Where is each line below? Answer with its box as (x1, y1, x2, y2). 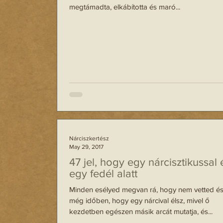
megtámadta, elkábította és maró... (69, 2, 180, 11)
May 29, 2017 (69, 143, 104, 150)
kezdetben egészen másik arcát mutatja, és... (69, 207, 213, 216)
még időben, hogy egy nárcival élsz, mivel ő (69, 196, 210, 205)
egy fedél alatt (69, 168, 137, 179)
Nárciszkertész (69, 135, 109, 142)
